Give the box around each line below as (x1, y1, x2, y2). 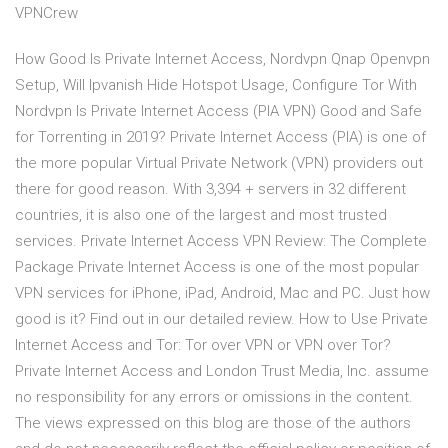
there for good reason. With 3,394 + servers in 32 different (15, 180, 406, 199)
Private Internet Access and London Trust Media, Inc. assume (15, 362, 429, 381)
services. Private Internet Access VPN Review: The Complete (15, 232, 427, 251)
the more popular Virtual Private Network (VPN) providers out (15, 154, 423, 173)
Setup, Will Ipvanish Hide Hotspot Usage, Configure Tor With (15, 76, 417, 95)
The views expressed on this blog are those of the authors (15, 414, 411, 433)
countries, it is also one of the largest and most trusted (15, 206, 387, 225)
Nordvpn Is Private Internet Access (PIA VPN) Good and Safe (15, 102, 422, 121)
